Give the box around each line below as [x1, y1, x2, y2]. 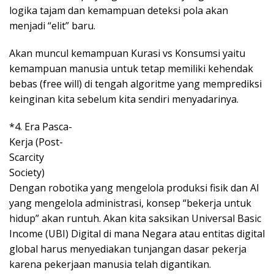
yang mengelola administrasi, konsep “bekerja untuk [9, 196, 251, 210]
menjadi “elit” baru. [9, 19, 95, 33]
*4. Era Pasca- [9, 120, 72, 134]
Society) [9, 166, 45, 180]
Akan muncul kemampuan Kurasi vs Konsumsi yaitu [9, 46, 245, 61]
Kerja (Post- [9, 135, 63, 149]
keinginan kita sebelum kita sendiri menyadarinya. [9, 92, 239, 106]
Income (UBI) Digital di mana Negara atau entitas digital [9, 227, 265, 241]
